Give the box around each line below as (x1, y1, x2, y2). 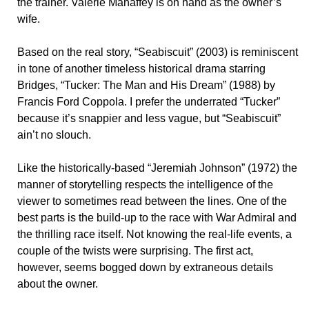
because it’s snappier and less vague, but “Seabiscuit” (17, 112, 281, 125)
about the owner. (17, 278, 98, 290)
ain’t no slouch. (17, 129, 91, 141)
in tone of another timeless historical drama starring (17, 63, 266, 75)
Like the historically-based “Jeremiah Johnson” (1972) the (17, 162, 297, 175)
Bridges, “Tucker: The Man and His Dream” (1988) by (17, 79, 275, 92)
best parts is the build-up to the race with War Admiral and (17, 212, 297, 224)
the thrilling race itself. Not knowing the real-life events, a (17, 228, 292, 241)
